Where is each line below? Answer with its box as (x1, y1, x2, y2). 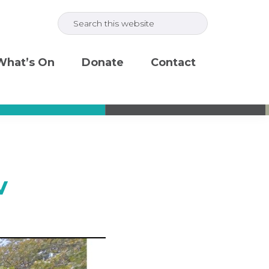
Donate (82, 56, 124, 69)
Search (57, 7, 95, 20)
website (57, 42, 100, 55)
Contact (151, 56, 196, 69)
